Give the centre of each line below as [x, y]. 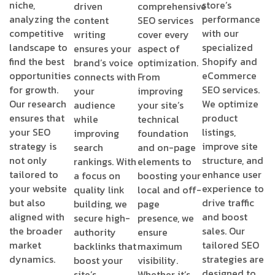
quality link [99, 190]
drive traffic [228, 203]
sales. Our [223, 231]
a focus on [97, 176]
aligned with [37, 217]
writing [89, 34]
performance [231, 19]
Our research [38, 104]
